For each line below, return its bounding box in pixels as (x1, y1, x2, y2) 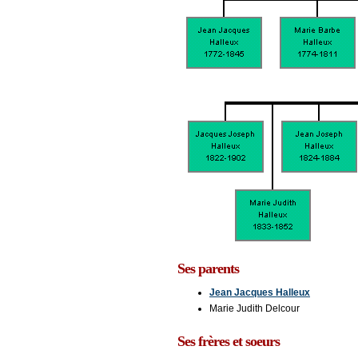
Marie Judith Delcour (209, 303, 300, 315)
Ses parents (177, 261, 239, 277)
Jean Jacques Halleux (209, 287, 310, 299)
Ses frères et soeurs (177, 333, 280, 350)
